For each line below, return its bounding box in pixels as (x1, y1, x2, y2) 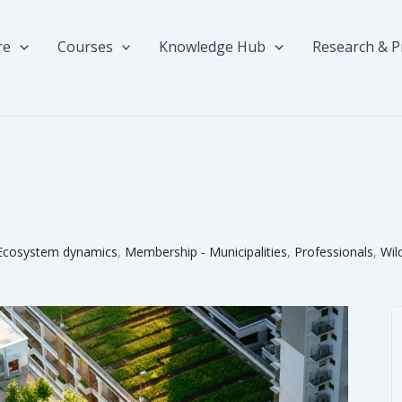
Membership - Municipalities (125, 243, 287, 260)
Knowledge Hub (159, 36, 267, 57)
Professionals (294, 243, 373, 260)
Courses (57, 36, 113, 57)
